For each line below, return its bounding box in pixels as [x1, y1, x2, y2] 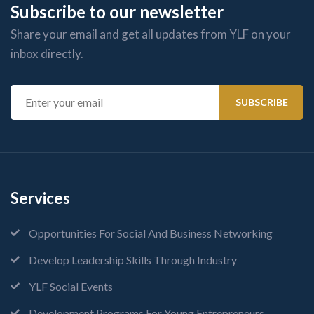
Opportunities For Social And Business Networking [29, 226, 273, 240]
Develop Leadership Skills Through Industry [29, 252, 237, 266]
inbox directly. [11, 46, 83, 61]
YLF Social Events [29, 279, 113, 293]
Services [11, 188, 70, 207]
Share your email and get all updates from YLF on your [11, 26, 291, 41]
